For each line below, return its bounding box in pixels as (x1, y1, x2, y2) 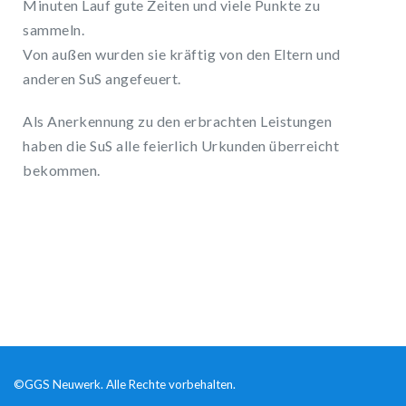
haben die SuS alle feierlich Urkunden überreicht (23, 137, 339, 154)
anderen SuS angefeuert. (23, 70, 181, 87)
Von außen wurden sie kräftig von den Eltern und (23, 45, 341, 63)
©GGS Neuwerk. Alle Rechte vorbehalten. (14, 377, 236, 391)
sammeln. (23, 21, 84, 38)
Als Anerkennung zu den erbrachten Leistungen (23, 112, 332, 130)
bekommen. (23, 161, 101, 179)
